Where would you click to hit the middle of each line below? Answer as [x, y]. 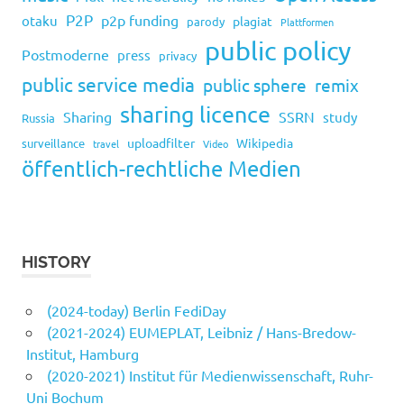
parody [206, 22]
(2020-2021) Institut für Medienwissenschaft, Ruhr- [210, 376]
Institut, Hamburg [82, 354]
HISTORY [56, 262]
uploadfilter [161, 143]
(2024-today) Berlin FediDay [136, 311]
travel [106, 144]
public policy [278, 51]
